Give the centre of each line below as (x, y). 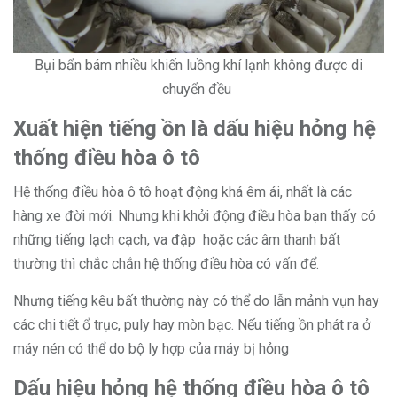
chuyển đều (198, 90)
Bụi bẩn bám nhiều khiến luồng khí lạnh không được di (198, 66)
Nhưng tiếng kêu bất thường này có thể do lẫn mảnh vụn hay (196, 301)
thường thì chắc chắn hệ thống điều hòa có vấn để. (168, 264)
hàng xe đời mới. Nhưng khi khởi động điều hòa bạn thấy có (195, 216)
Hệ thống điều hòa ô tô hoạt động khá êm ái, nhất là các (183, 192)
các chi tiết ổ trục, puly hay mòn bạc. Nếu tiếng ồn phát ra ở (192, 325)
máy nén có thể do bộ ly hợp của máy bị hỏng (151, 349)
